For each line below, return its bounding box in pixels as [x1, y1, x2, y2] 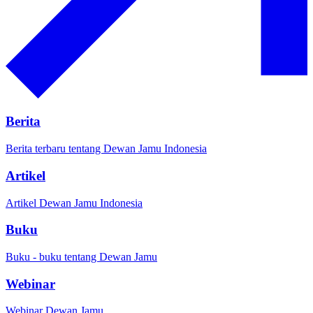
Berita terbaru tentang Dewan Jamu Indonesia [6, 143, 207, 155]
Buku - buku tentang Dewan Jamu [6, 250, 157, 263]
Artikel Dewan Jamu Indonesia [6, 196, 143, 209]
